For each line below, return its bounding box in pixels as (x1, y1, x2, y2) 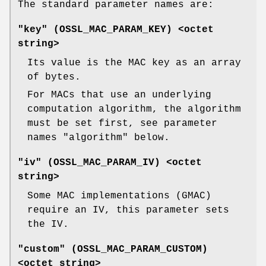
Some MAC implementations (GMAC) (27, 191, 211, 202)
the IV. (27, 219, 69, 230)
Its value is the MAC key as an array (27, 58, 241, 69)
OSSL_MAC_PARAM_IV (53, 157, 154, 169)
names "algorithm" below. (27, 132, 170, 144)
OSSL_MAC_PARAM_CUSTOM (77, 244, 202, 255)
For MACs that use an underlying (27, 90, 211, 101)
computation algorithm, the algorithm (27, 104, 241, 115)
